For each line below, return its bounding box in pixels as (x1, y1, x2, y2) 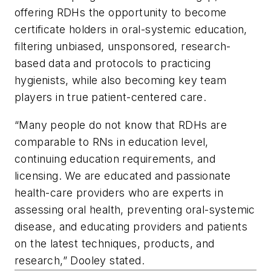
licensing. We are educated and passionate (15, 169, 231, 182)
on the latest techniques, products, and (15, 237, 215, 250)
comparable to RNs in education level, (15, 135, 209, 148)
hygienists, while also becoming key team (15, 74, 226, 87)
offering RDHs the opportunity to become (15, 6, 227, 19)
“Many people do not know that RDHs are (15, 118, 227, 131)
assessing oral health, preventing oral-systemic (15, 203, 255, 216)
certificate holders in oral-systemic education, (15, 23, 247, 36)
